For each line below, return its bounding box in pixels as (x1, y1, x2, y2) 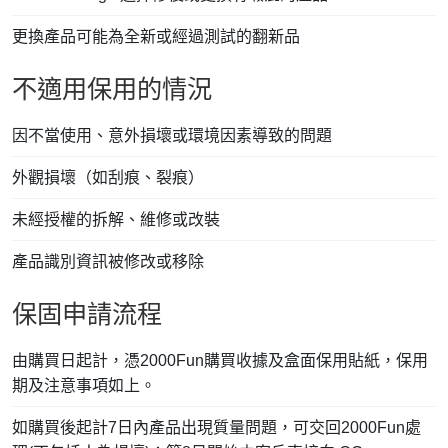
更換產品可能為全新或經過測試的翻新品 (12, 28, 300, 46)
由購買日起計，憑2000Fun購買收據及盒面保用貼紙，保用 (12, 352, 428, 370)
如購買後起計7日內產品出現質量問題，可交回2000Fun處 (12, 419, 421, 437)
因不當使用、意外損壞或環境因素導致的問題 (12, 127, 332, 145)
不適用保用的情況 (12, 75, 212, 104)
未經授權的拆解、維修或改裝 (12, 211, 220, 229)
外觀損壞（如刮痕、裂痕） (12, 169, 204, 187)
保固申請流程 (12, 300, 162, 329)
